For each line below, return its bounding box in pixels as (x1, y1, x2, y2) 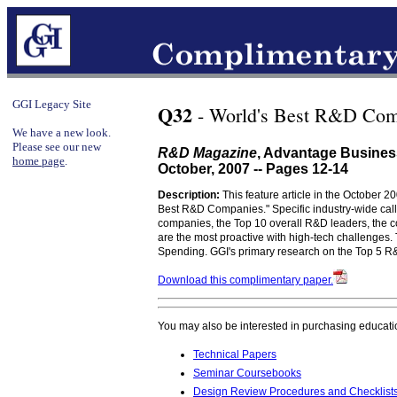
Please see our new (12, 140, 101, 153)
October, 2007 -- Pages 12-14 (158, 161, 348, 176)
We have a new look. (12, 126, 111, 139)
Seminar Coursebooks (193, 367, 301, 379)
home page (12, 154, 65, 167)
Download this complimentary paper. (158, 274, 333, 286)
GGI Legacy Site (12, 97, 91, 111)
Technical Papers (193, 348, 276, 361)
